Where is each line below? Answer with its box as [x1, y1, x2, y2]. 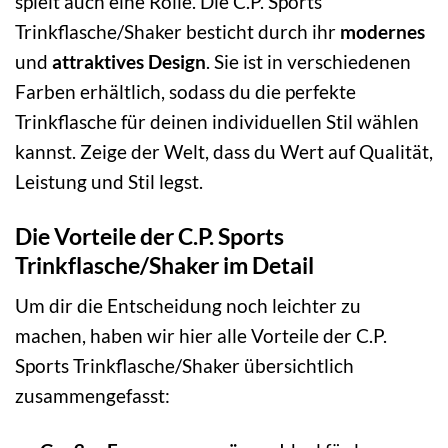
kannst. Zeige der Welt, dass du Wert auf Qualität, [15, 139, 433, 163]
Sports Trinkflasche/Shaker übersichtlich [15, 354, 354, 378]
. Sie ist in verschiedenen [206, 49, 411, 73]
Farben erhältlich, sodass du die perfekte [15, 79, 356, 103]
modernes [340, 19, 425, 43]
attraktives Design [52, 49, 206, 73]
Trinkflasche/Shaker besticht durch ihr [15, 19, 340, 43]
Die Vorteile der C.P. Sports [15, 221, 284, 250]
